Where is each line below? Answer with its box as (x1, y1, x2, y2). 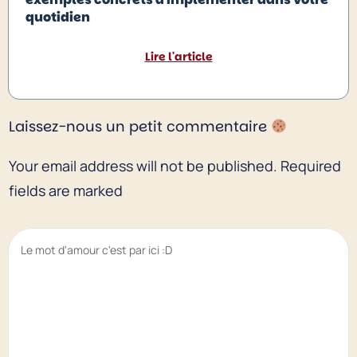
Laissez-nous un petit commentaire (9, 116, 271, 137)
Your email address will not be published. (9, 156, 277, 176)
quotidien (25, 8, 90, 27)
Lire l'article (144, 49, 213, 65)
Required (277, 156, 341, 176)
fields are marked (9, 181, 123, 201)
